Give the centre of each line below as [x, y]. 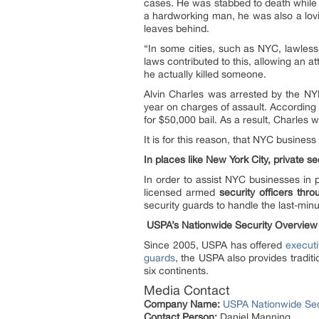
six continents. [176, 271]
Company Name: [182, 304]
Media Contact [187, 290]
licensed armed [182, 192]
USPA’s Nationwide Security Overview [232, 225]
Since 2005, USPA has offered [215, 245]
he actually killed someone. [205, 74]
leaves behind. [177, 28]
